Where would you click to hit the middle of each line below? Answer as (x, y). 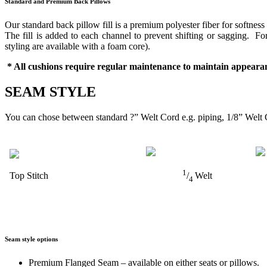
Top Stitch (29, 176)
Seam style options (31, 239)
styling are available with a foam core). (77, 46)
